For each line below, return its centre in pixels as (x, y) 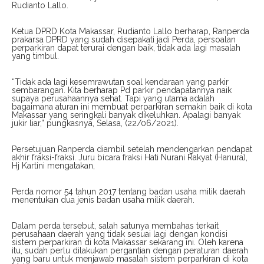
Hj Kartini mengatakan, (53, 166)
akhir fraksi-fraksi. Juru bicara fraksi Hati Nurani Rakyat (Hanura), (130, 158)
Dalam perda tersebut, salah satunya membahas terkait (115, 226)
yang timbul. (35, 56)
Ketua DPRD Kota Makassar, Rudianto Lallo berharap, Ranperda (131, 32)
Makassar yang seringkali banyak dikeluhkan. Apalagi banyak (126, 115)
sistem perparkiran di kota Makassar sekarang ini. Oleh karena (128, 242)
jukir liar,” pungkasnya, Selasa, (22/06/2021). (95, 123)
